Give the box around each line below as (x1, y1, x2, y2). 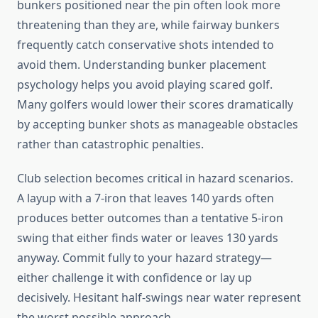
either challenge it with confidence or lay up (17, 270, 252, 286)
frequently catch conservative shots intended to (17, 37, 274, 53)
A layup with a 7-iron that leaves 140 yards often (17, 190, 274, 207)
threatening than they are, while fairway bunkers (17, 17, 280, 33)
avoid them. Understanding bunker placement (17, 57, 266, 73)
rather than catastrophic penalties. (17, 136, 204, 153)
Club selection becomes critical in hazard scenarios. (17, 170, 293, 187)
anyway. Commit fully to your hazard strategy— (17, 250, 272, 266)
